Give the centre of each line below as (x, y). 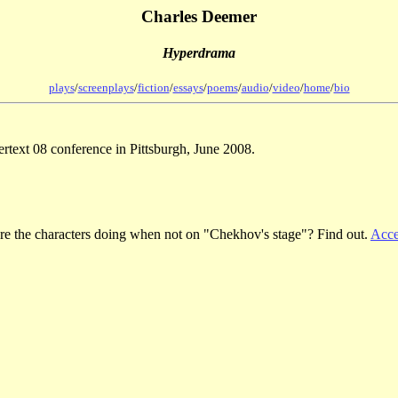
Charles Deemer (199, 16)
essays (188, 87)
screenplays (106, 87)
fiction (153, 87)
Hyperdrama (199, 53)
